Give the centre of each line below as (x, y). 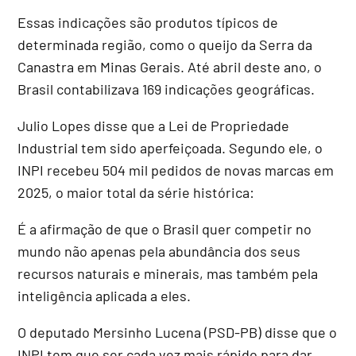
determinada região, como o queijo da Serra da (165, 44)
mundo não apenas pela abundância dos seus (159, 251)
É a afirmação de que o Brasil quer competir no (165, 228)
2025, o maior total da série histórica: (136, 192)
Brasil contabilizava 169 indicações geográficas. (166, 89)
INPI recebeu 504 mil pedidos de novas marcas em (176, 170)
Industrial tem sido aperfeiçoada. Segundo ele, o (170, 147)
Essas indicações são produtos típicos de (148, 22)
